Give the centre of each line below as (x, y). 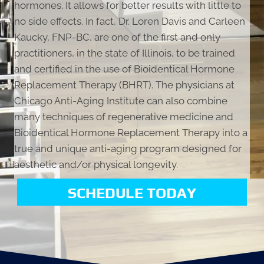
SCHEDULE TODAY (132, 193)
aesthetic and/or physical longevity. (96, 165)
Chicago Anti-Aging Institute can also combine (121, 101)
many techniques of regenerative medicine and (124, 117)
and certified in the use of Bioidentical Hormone (124, 69)
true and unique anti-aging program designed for (128, 149)
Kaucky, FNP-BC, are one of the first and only (117, 37)
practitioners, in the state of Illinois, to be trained (125, 53)
